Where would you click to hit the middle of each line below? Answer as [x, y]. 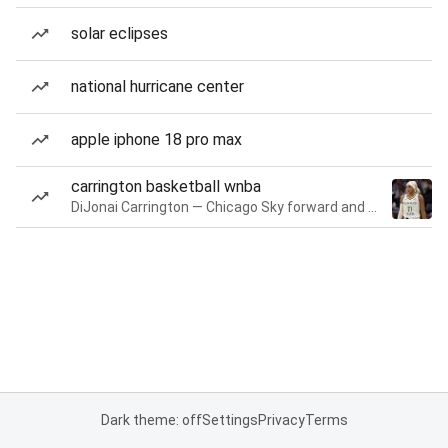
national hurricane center [157, 86]
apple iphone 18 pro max [156, 139]
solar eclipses [119, 33]
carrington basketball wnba [166, 186]
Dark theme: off [151, 420]
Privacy [281, 420]
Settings [229, 420]
